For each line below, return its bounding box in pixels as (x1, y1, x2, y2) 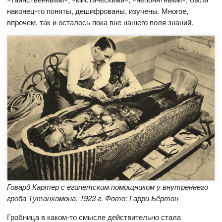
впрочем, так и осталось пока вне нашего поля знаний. (7, 17, 194, 28)
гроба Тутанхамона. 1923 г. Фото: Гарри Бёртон (7, 193, 179, 204)
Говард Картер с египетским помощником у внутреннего (7, 181, 209, 192)
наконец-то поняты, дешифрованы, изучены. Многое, (7, 5, 189, 16)
